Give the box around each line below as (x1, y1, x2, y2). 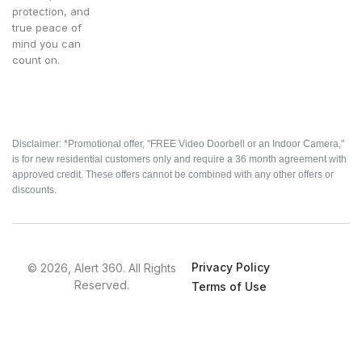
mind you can (12, 37, 81, 51)
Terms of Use (192, 280, 267, 294)
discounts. (12, 184, 57, 196)
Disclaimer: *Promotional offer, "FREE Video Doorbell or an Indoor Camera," (12, 138, 344, 150)
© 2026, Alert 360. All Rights (27, 261, 177, 276)
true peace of (12, 21, 82, 35)
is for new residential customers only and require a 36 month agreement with (12, 154, 347, 166)
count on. (12, 53, 60, 67)
